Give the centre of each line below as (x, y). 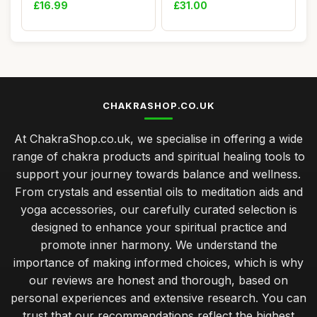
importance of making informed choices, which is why (158, 263)
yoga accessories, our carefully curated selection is (158, 209)
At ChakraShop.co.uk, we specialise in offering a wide (158, 139)
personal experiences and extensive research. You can (158, 298)
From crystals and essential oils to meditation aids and (158, 192)
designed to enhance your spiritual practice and (158, 227)
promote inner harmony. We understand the (158, 245)
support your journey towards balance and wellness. (158, 174)
